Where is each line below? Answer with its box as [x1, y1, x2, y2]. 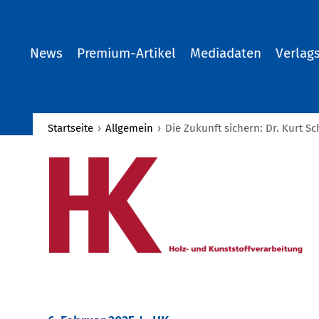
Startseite [48, 122, 94, 135]
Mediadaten [190, 45, 261, 61]
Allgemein [105, 122, 154, 135]
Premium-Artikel [77, 45, 176, 61]
